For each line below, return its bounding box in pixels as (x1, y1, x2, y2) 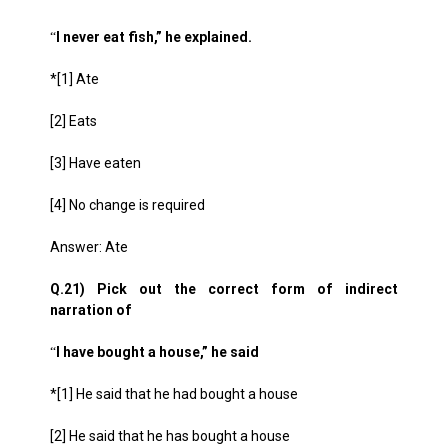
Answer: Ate (50, 239, 128, 255)
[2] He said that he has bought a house (50, 428, 290, 444)
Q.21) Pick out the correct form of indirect (50, 281, 398, 297)
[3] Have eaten (50, 155, 141, 171)
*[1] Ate (50, 71, 99, 87)
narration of (50, 302, 132, 318)
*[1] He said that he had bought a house (50, 386, 298, 402)
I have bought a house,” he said (56, 344, 259, 360)
